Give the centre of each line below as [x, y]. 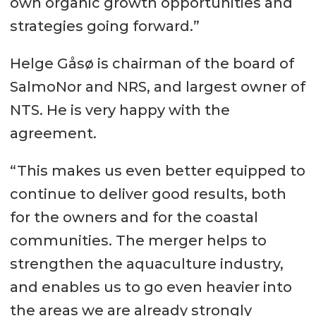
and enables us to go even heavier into [151, 287]
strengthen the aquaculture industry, [146, 264]
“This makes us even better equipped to [157, 171]
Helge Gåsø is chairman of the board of [152, 64]
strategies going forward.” [104, 26]
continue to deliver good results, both [148, 194]
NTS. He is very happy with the [120, 110]
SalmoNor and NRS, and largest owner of [157, 87]
